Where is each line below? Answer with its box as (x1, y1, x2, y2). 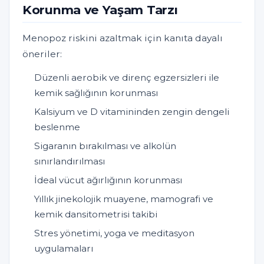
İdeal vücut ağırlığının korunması (34, 174, 182, 186)
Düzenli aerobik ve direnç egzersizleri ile (34, 71, 219, 83)
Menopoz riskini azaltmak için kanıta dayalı (22, 32, 223, 44)
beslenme (34, 121, 80, 133)
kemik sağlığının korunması (34, 87, 158, 98)
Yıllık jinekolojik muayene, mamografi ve (34, 193, 213, 204)
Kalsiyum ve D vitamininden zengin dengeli (34, 105, 229, 117)
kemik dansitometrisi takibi (34, 208, 157, 220)
